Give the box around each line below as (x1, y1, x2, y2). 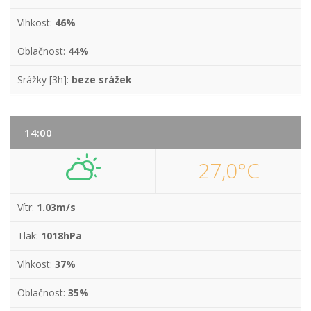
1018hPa (41, 229, 82, 242)
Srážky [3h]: (17, 73, 72, 86)
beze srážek (72, 73, 132, 86)
